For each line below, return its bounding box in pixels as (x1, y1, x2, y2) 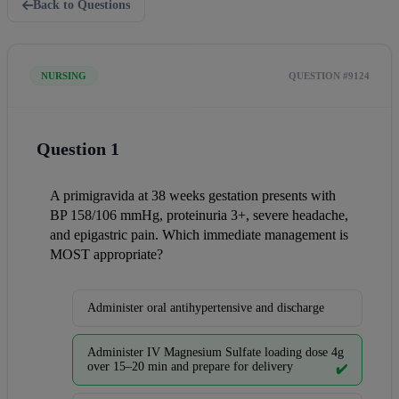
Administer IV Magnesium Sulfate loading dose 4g (87, 346, 344, 359)
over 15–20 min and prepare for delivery (87, 360, 293, 373)
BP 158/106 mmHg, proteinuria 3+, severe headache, (50, 208, 348, 223)
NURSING (41, 70, 86, 81)
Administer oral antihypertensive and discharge (87, 301, 324, 314)
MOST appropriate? (50, 247, 163, 262)
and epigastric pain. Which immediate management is (50, 227, 348, 242)
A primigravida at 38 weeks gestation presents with (50, 188, 336, 203)
